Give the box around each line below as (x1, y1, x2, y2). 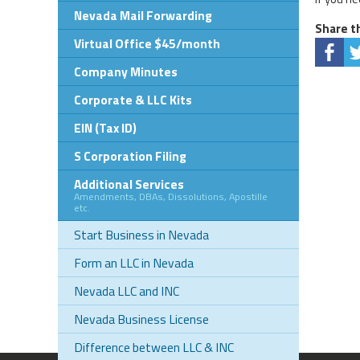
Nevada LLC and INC (74, 280, 179, 301)
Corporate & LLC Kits (74, 89, 192, 109)
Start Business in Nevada (74, 224, 209, 244)
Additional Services (74, 174, 184, 194)
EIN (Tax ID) (74, 117, 137, 137)
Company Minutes (74, 61, 178, 81)
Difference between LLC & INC (74, 337, 234, 357)
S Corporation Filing (74, 145, 186, 166)
